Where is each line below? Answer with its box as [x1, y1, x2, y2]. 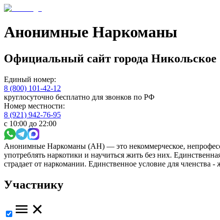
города [114, 52, 148, 65]
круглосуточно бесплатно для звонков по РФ [4, 92, 155, 101]
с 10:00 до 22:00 [4, 119, 56, 128]
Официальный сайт [4, 52, 114, 65]
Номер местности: [4, 101, 65, 110]
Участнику [4, 178, 63, 191]
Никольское [151, 52, 217, 65]
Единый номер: [4, 75, 56, 83]
